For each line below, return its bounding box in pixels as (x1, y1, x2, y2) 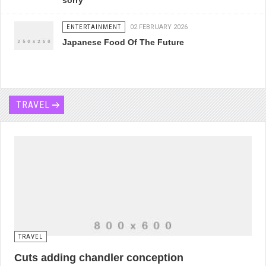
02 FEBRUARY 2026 (130, 23, 188, 31)
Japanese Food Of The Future (62, 37, 185, 47)
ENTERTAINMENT (66, 23, 122, 31)
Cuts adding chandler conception (14, 252, 183, 264)
